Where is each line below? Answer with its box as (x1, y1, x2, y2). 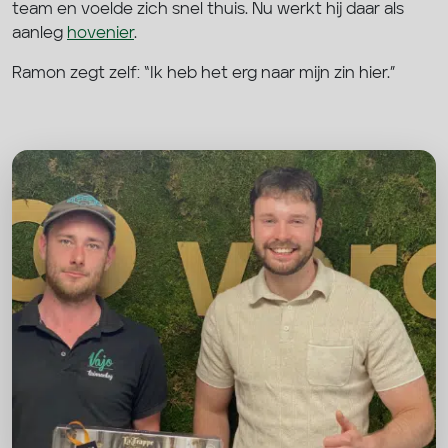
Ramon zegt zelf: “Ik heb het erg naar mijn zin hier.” (12, 65, 395, 82)
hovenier (67, 25, 134, 42)
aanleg (12, 25, 67, 42)
